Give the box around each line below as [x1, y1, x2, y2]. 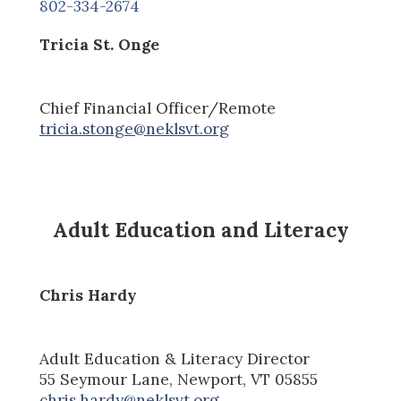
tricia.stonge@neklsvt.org [39, 119, 230, 140]
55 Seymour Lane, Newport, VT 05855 [39, 369, 319, 389]
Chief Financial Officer [39, 98, 209, 119]
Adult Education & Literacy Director [39, 348, 311, 369]
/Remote [208, 98, 277, 119]
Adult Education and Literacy [52, 216, 349, 243]
